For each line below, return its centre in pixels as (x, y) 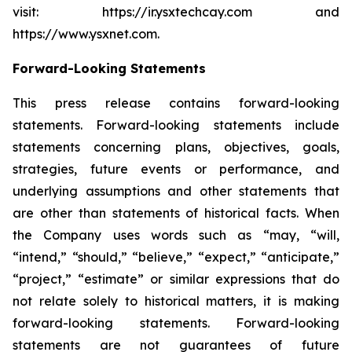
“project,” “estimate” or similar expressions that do (176, 279)
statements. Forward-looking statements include (176, 125)
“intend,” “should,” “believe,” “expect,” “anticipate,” (176, 257)
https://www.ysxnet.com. (86, 34)
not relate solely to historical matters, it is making (176, 301)
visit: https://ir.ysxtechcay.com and (176, 12)
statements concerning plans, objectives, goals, (176, 147)
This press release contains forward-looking (176, 103)
